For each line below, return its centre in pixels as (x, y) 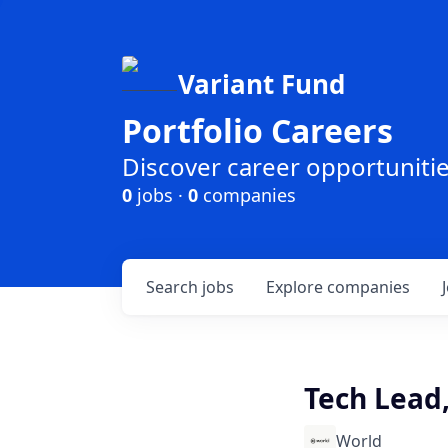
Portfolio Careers (257, 130)
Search (174, 287)
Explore (296, 287)
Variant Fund (261, 84)
